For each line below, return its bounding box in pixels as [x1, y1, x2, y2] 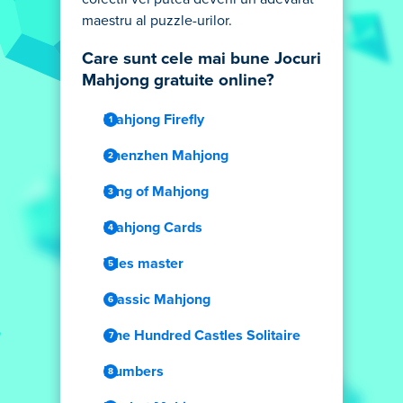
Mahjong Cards [103, 220, 202, 235]
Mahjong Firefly [103, 112, 204, 127]
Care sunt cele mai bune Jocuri [82, 50, 321, 67]
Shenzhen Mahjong [103, 148, 228, 163]
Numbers [103, 364, 164, 379]
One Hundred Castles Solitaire [103, 328, 300, 343]
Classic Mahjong [103, 292, 210, 307]
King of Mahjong [103, 184, 209, 199]
